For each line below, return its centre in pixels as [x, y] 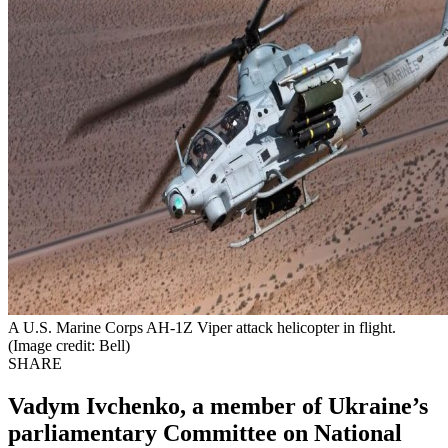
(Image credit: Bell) [69, 345]
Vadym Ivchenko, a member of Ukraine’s [218, 405]
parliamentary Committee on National [205, 432]
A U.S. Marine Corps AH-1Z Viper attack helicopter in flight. [202, 327]
